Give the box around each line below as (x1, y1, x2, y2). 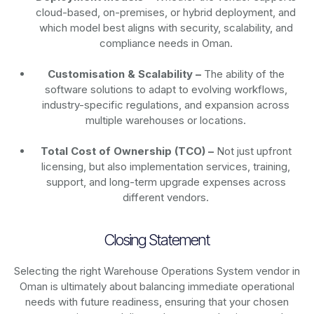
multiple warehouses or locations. (86, 113, 247, 127)
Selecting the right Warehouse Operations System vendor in (14, 264, 300, 278)
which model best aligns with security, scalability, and (39, 20, 293, 34)
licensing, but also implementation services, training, (41, 159, 291, 173)
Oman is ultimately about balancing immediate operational (20, 279, 294, 293)
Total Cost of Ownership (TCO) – (40, 144, 214, 158)
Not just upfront (213, 144, 292, 158)
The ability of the (200, 67, 285, 81)
